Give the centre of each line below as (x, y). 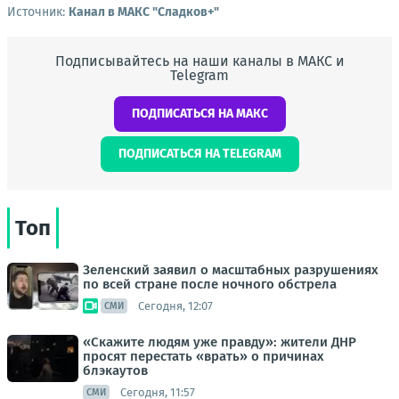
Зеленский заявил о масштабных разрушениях (231, 270)
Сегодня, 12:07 (175, 305)
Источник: (38, 12)
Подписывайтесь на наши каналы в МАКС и (199, 61)
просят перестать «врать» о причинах (204, 356)
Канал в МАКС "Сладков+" (144, 12)
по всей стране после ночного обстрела (210, 284)
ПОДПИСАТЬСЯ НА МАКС (199, 114)
